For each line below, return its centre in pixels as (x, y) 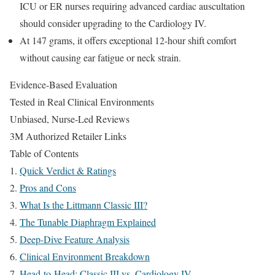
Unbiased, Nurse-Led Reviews (70, 119)
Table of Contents (44, 153)
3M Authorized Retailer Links (68, 136)
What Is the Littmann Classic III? (83, 205)
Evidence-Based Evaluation (64, 84)
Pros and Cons (48, 188)
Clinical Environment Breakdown (85, 256)
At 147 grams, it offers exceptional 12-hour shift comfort (128, 40)
